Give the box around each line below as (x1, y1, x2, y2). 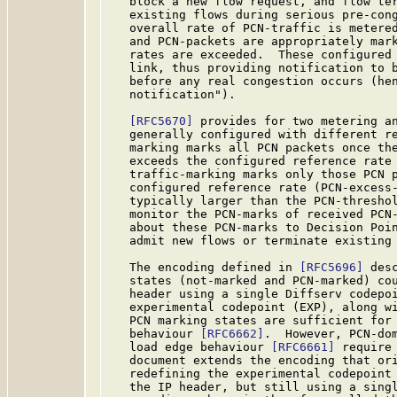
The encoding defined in (108, 261, 300, 274)
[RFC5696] (300, 261, 363, 274)
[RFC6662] (200, 327, 264, 340)
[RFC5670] (129, 114, 193, 128)
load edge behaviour (108, 340, 271, 354)
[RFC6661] (271, 340, 335, 354)
